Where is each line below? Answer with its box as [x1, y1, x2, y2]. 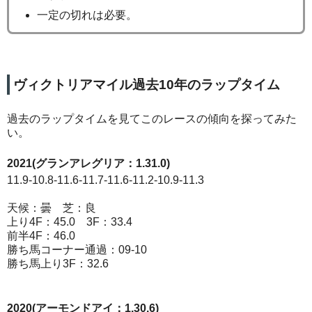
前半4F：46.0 [7, 230, 75, 242]
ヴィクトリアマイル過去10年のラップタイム [13, 77, 280, 92]
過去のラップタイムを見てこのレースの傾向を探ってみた [7, 113, 297, 125]
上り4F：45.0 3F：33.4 [7, 216, 132, 228]
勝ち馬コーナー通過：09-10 [7, 244, 147, 256]
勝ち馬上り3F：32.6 [7, 258, 109, 270]
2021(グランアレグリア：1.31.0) [7, 157, 170, 169]
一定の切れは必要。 [36, 8, 137, 21]
